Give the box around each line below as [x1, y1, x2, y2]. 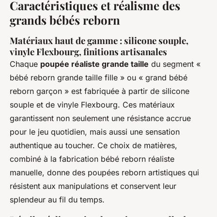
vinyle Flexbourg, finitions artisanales [10, 45, 167, 58]
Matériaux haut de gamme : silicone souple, [10, 34, 188, 46]
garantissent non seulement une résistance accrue [10, 113, 191, 123]
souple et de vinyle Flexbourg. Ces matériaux [10, 99, 175, 109]
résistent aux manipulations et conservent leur [10, 181, 176, 191]
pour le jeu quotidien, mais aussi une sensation [10, 126, 180, 137]
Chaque [10, 59, 40, 69]
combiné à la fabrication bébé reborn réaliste [10, 154, 174, 164]
